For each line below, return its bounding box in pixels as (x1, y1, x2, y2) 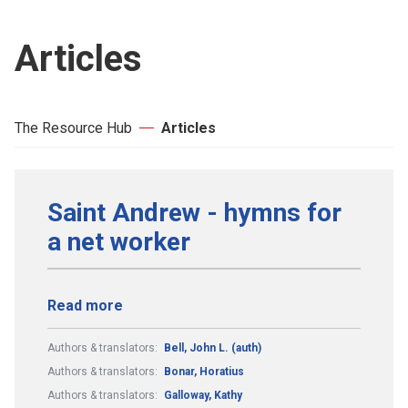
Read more (47, 296, 123, 314)
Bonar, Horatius (164, 364, 244, 378)
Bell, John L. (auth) (164, 341, 261, 354)
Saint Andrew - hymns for (47, 197, 342, 228)
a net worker (47, 226, 190, 257)
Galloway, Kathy (164, 388, 242, 402)
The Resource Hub (15, 118, 132, 137)
